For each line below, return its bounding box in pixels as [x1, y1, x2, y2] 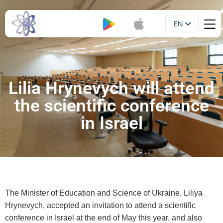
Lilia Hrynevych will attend [8, 78, 215, 99]
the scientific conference [14, 96, 209, 116]
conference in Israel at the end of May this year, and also [5, 214, 202, 222]
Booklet [55, 19, 79, 28]
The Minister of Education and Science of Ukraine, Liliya [5, 189, 203, 197]
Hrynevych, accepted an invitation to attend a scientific [5, 201, 196, 210]
